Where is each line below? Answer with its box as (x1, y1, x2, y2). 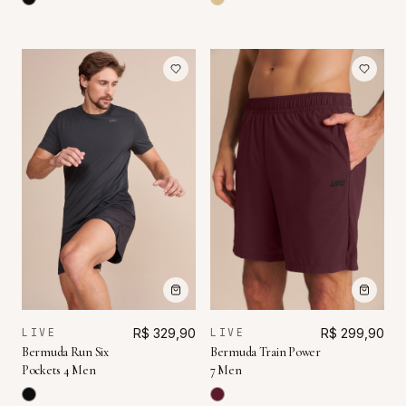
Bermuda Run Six (22, 344, 109, 361)
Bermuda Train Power (210, 344, 321, 361)
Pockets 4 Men (22, 362, 96, 379)
